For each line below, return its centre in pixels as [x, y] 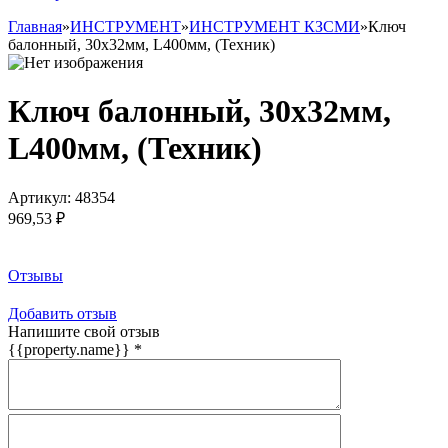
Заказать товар [57, 237]
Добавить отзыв [62, 313]
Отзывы [35, 275]
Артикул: [39, 197]
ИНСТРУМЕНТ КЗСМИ [274, 26]
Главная [35, 26]
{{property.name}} [71, 349]
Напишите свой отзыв [84, 331]
